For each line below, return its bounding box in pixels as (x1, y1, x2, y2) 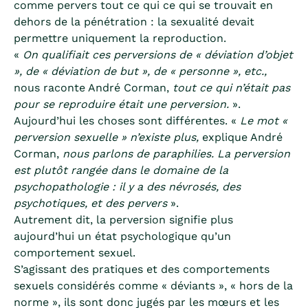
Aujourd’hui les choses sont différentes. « (14, 114, 240, 127)
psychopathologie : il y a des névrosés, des (14, 180, 241, 193)
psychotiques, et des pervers (14, 197, 170, 210)
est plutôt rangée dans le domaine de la (14, 164, 228, 177)
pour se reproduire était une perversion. (14, 98, 232, 111)
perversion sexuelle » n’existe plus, (14, 131, 199, 144)
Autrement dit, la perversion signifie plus (14, 213, 233, 226)
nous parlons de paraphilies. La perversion (63, 147, 290, 160)
